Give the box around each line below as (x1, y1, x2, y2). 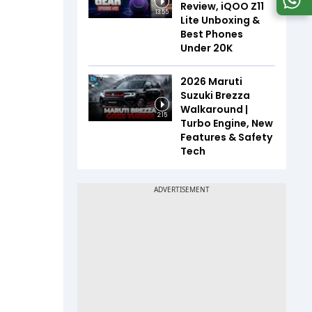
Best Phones (180, 26, 243, 41)
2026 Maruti (180, 74, 242, 88)
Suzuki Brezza (180, 88, 250, 102)
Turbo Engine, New (180, 116, 273, 130)
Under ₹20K (180, 40, 233, 55)
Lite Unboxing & (180, 13, 260, 27)
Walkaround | (180, 102, 248, 116)
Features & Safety (180, 130, 272, 144)
